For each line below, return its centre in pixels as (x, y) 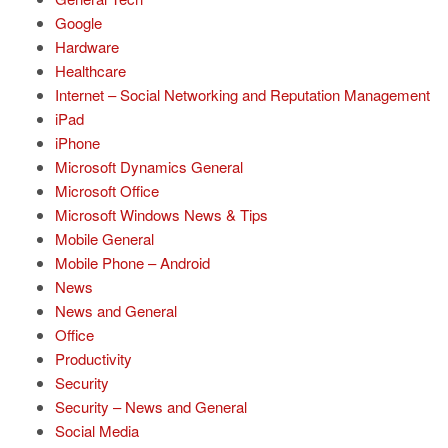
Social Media (97, 431)
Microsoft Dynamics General (149, 167)
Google (78, 23)
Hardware (87, 47)
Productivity (93, 359)
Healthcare (90, 71)
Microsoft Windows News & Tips (161, 215)
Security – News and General (151, 407)
